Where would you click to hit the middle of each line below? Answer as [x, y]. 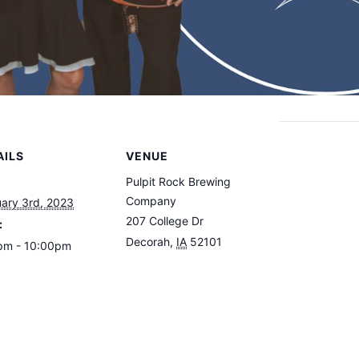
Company [151, 200]
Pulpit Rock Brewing [178, 181]
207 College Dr [165, 220]
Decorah [148, 241]
